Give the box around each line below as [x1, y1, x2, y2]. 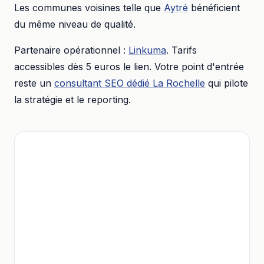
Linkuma [128, 44, 166, 56]
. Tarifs [166, 44, 197, 56]
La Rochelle [153, 77, 205, 89]
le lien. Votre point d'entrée [120, 61, 244, 72]
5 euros [86, 61, 120, 72]
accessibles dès [14, 61, 86, 72]
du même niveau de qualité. [14, 18, 136, 30]
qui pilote [208, 77, 248, 89]
